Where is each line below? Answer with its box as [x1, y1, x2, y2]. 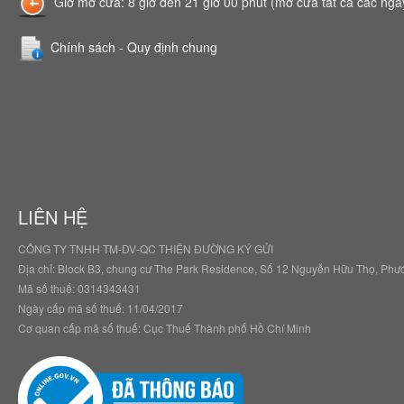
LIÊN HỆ [18, 204, 87, 231]
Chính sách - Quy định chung [50, 37, 217, 56]
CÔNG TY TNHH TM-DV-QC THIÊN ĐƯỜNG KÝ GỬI [18, 241, 273, 257]
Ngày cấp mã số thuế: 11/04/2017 [18, 300, 183, 317]
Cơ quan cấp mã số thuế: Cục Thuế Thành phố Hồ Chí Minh [18, 320, 311, 336]
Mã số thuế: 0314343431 [18, 280, 141, 297]
